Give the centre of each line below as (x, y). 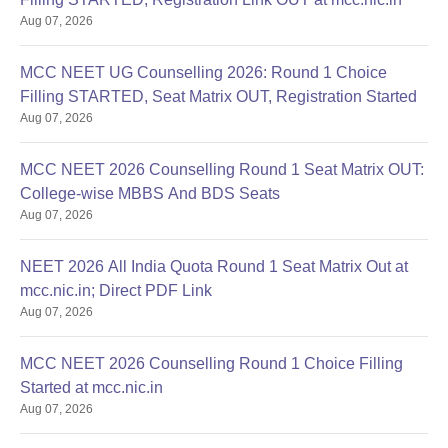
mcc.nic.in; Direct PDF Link (116, 290)
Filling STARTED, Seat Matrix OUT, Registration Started (218, 96)
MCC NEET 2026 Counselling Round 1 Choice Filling (211, 363)
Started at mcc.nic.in (91, 387)
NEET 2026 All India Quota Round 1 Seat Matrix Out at (214, 266)
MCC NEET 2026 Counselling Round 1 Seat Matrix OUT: (222, 169)
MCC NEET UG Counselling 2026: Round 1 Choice (203, 72)
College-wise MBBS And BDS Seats (150, 193)
